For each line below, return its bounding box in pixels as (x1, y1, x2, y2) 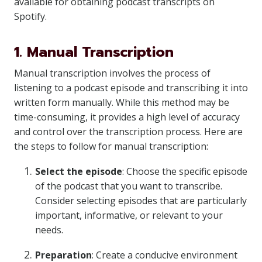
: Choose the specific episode (122, 165, 247, 178)
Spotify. (14, 10, 47, 23)
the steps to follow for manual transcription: (14, 140, 208, 153)
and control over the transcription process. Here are (14, 125, 243, 138)
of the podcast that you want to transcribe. (35, 180, 222, 192)
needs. (35, 223, 63, 236)
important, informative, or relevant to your (35, 209, 223, 222)
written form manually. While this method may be (14, 96, 229, 109)
